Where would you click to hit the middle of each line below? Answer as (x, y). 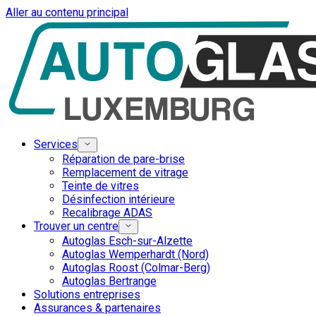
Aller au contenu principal (67, 12)
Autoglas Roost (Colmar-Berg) (136, 268)
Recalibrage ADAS (107, 213)
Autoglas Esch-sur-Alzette (127, 241)
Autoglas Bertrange (109, 281)
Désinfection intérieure (119, 199)
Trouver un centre (76, 226)
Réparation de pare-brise (123, 159)
